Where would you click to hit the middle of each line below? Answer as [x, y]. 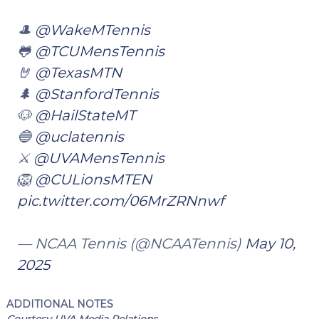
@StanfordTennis [96, 94]
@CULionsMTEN [93, 179]
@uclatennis [79, 136]
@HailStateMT [85, 115]
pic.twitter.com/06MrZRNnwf [120, 200]
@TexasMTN [78, 72]
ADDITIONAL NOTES [59, 304]
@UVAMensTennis [99, 158]
